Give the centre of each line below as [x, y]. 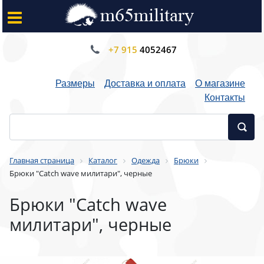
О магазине [220, 83]
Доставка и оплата [145, 83]
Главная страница [42, 160]
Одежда [146, 160]
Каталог [103, 160]
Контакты [225, 97]
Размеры [75, 83]
